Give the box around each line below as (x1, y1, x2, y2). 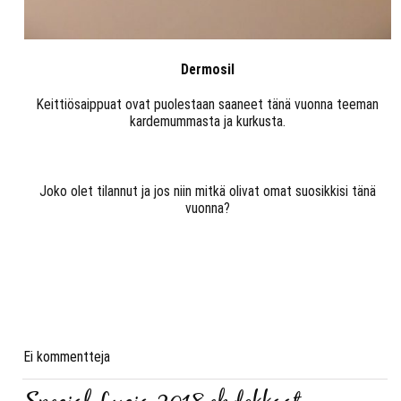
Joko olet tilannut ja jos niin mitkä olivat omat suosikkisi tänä (39, 182, 377, 200)
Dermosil (181, 60, 235, 78)
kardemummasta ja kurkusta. (130, 112, 286, 130)
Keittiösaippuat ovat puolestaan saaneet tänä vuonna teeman (37, 95, 380, 113)
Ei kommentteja (24, 347, 110, 365)
